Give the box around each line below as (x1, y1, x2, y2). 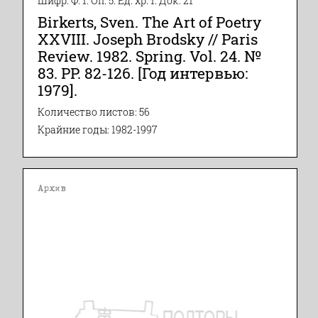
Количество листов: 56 (38, 105, 150, 119)
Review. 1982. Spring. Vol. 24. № (38, 45, 261, 66)
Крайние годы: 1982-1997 (38, 123, 158, 136)
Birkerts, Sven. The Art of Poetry (38, 11, 261, 32)
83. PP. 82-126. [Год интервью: (38, 62, 248, 83)
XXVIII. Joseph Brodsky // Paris (38, 28, 258, 49)
